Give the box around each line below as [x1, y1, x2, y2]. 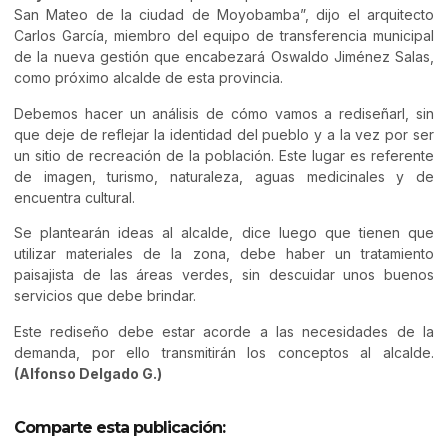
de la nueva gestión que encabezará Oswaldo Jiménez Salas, [14, 48, 434, 66]
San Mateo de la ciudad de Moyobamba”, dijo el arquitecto [14, 6, 434, 24]
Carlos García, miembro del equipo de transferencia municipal [14, 27, 434, 45]
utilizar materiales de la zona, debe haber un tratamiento [14, 245, 434, 263]
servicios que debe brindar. [14, 287, 196, 305]
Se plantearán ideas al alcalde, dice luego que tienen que [14, 224, 434, 242]
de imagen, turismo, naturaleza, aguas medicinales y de [14, 167, 434, 185]
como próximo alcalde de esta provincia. [14, 69, 283, 87]
